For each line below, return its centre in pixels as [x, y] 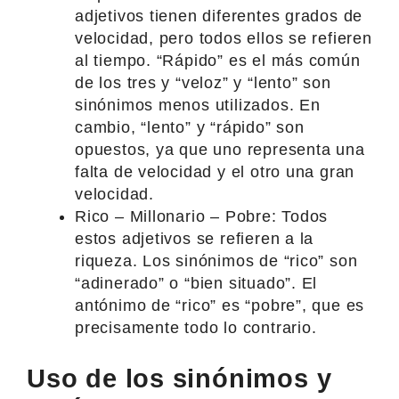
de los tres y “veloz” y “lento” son [203, 82]
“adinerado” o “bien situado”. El [196, 283]
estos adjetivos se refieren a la [195, 238]
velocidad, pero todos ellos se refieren [224, 38]
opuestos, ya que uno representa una [220, 149]
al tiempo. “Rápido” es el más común [218, 60]
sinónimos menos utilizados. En [198, 105]
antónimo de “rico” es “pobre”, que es [220, 305]
